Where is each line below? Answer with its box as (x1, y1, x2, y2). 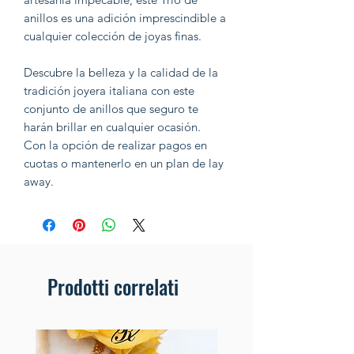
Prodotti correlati (47, 272, 179, 302)
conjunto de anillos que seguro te (24, 101, 198, 117)
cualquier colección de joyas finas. (24, 28, 201, 44)
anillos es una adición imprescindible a (24, 10, 226, 26)
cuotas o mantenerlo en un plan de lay (24, 156, 224, 171)
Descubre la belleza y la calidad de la (24, 65, 218, 81)
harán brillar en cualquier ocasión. (24, 119, 201, 135)
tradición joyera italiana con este (24, 83, 194, 99)
